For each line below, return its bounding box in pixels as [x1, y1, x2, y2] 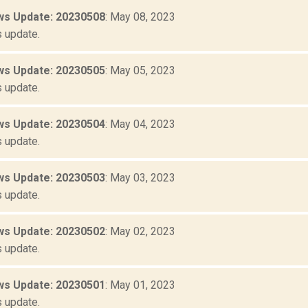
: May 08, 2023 [105, 10, 175, 24]
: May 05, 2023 [105, 64, 175, 78]
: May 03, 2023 [105, 171, 175, 185]
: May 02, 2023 [105, 225, 175, 239]
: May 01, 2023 [105, 278, 175, 292]
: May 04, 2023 [105, 118, 175, 131]
